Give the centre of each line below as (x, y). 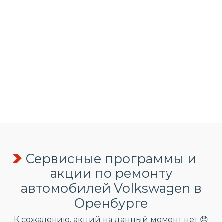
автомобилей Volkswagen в (111, 188)
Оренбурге (111, 203)
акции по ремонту (111, 173)
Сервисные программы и (111, 158)
